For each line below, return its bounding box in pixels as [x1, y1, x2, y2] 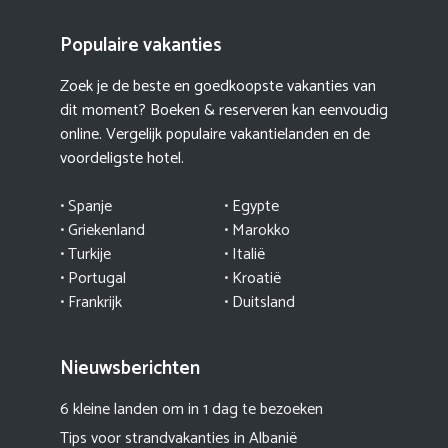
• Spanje [60, 193, 112, 221]
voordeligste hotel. [60, 145, 184, 173]
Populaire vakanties [60, 30, 222, 62]
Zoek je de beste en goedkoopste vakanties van [60, 73, 376, 101]
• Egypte [224, 193, 279, 221]
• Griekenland [60, 217, 145, 245]
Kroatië [232, 265, 281, 293]
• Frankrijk [60, 289, 122, 317]
